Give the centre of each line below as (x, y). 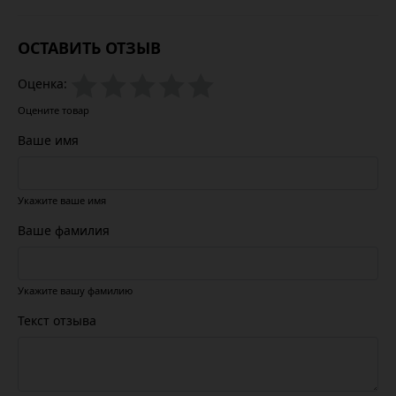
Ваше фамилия (64, 231)
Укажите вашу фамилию (75, 291)
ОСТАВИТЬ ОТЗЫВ (89, 48)
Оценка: (42, 84)
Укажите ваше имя (62, 201)
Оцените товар (53, 110)
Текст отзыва (57, 321)
